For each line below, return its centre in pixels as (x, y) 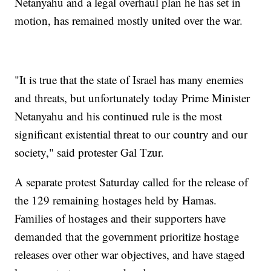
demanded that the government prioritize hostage (127, 236)
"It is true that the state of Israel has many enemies (129, 79)
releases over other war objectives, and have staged (130, 254)
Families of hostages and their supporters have (120, 218)
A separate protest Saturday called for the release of (132, 181)
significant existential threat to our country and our (131, 134)
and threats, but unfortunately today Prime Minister (132, 97)
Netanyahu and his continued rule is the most (119, 116)
